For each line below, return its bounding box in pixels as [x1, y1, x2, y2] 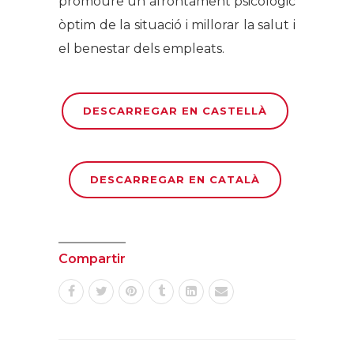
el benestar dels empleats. [58, 41, 224, 57]
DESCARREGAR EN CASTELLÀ [83, 104, 267, 118]
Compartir [58, 251, 126, 267]
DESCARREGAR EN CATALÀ [90, 173, 260, 186]
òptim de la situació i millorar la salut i [58, 17, 296, 33]
